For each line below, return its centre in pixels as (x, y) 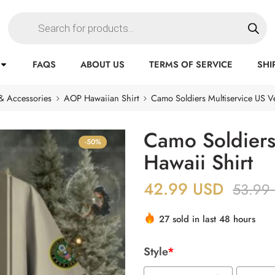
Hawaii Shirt (198, 162)
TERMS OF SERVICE (191, 64)
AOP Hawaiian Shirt (101, 98)
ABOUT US (103, 64)
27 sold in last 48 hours (207, 219)
